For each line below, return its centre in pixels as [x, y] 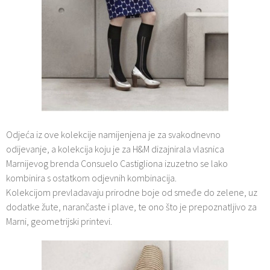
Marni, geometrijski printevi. [59, 221]
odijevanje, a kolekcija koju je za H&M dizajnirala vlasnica [115, 149]
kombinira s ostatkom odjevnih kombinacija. [91, 178]
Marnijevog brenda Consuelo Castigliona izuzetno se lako [117, 163]
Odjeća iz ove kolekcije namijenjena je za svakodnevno [113, 134]
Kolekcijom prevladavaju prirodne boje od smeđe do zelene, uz [132, 192]
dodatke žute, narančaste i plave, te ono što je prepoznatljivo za [131, 207]
